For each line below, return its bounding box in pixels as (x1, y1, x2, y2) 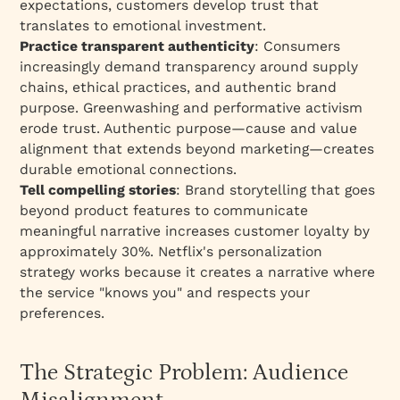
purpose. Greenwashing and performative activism (20, 98, 363, 116)
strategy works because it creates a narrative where (20, 262, 376, 280)
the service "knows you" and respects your (20, 283, 311, 301)
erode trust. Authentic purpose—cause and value (20, 119, 358, 137)
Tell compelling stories (20, 180, 177, 198)
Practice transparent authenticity (20, 37, 255, 54)
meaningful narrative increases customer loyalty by (20, 221, 371, 239)
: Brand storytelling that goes (176, 180, 376, 198)
